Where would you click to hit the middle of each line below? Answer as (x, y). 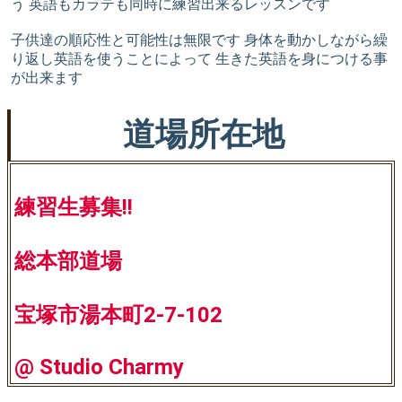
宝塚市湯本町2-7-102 (118, 315)
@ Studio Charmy (99, 367)
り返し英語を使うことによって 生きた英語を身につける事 (199, 58)
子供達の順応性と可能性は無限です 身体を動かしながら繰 (199, 39)
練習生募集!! (74, 207)
